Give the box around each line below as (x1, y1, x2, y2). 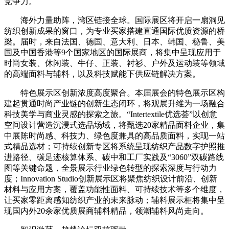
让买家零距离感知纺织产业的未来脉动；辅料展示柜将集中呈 (4, 196, 225, 205)
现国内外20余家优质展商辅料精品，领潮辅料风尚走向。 (4, 207, 209, 216)
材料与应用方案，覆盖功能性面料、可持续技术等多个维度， (4, 185, 225, 194)
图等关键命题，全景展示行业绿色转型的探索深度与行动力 (4, 164, 217, 173)
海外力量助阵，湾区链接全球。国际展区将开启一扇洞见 (20, 16, 225, 25)
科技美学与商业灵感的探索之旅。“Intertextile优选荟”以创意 (4, 110, 217, 119)
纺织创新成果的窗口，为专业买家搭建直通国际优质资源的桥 (4, 27, 225, 36)
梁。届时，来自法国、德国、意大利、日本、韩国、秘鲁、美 (4, 37, 225, 47)
